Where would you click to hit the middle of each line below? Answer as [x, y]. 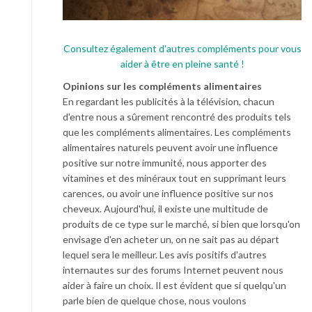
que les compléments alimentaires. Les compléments [177, 132]
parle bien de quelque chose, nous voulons [155, 301]
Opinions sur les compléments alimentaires [162, 86]
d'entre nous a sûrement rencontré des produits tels [177, 117]
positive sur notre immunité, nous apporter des [165, 163]
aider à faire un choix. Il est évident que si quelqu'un [174, 286]
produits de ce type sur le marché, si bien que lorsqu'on [181, 224]
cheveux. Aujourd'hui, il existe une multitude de [165, 209]
